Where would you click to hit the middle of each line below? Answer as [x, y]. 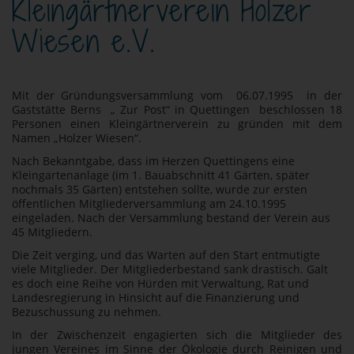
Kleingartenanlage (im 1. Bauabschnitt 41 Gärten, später [161, 175]
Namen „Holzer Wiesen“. [77, 137]
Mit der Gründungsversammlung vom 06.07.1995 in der [177, 95]
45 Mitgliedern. [52, 232]
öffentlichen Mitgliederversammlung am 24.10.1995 [149, 203]
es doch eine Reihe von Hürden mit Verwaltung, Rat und [160, 283]
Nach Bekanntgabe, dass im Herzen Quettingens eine [153, 160]
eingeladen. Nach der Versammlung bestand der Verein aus [171, 217]
